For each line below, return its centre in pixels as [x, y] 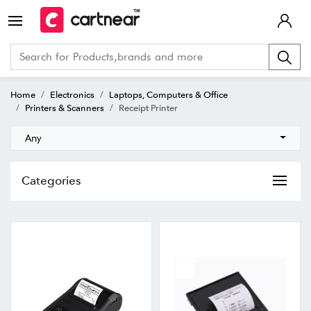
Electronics [72, 94]
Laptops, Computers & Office [168, 94]
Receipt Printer [148, 107]
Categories [51, 180]
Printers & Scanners [65, 107]
